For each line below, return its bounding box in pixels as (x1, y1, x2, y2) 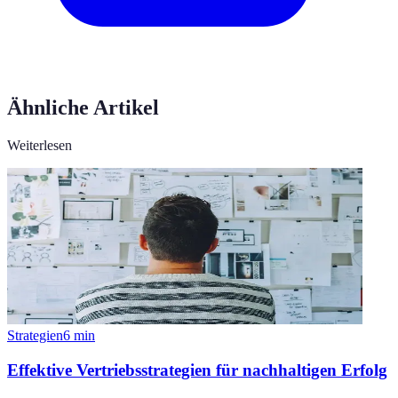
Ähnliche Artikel (7, 96, 159, 120)
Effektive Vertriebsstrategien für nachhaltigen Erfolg (7, 360, 387, 379)
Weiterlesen (7, 138, 72, 154)
